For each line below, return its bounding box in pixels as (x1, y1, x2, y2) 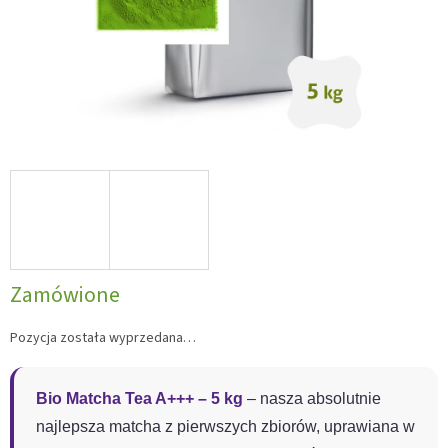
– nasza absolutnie (243, 390, 381, 408)
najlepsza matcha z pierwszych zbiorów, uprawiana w (36, 418, 415, 436)
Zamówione (10, 279, 120, 312)
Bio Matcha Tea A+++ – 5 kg (36, 390, 243, 408)
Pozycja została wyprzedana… (10, 328, 196, 349)
